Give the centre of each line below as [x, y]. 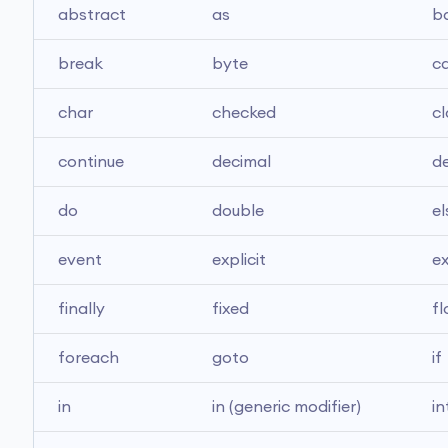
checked [244, 113]
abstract [92, 15]
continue [91, 162]
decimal [241, 162]
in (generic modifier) [286, 407]
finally [81, 309]
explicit [239, 260]
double [238, 211]
